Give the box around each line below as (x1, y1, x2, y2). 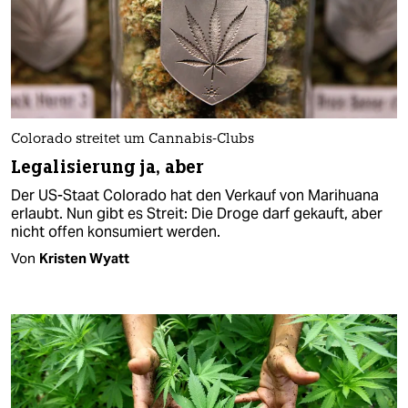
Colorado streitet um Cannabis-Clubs (11, 132, 254, 147)
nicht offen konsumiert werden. (11, 221, 220, 241)
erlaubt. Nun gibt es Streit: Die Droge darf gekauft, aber (11, 203, 382, 223)
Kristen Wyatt (39, 249, 129, 267)
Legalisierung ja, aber (11, 155, 205, 178)
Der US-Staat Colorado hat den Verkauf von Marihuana (11, 185, 379, 205)
